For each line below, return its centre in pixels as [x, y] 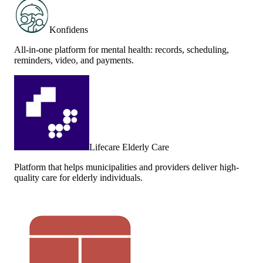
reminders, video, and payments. [74, 60]
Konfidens [69, 29]
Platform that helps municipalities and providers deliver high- [127, 167]
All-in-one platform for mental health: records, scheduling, [122, 49]
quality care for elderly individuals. [78, 177]
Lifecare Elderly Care [129, 147]
